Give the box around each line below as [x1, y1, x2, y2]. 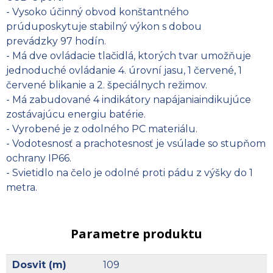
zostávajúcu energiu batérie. [6, 108, 146, 120]
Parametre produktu [71, 225, 202, 242]
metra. [6, 181, 37, 193]
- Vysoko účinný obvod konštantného [6, 5, 189, 18]
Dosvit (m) [12, 258, 66, 271]
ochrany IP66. [6, 152, 71, 164]
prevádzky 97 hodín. [6, 35, 106, 47]
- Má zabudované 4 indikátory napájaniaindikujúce [6, 93, 251, 105]
